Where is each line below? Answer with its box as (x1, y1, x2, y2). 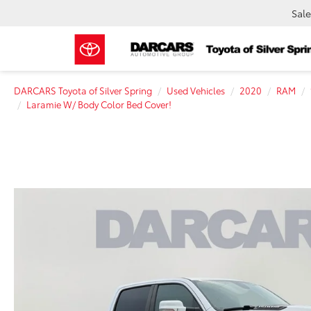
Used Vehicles (167, 84, 225, 96)
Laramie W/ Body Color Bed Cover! (26, 98, 171, 110)
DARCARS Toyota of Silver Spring (14, 84, 152, 96)
